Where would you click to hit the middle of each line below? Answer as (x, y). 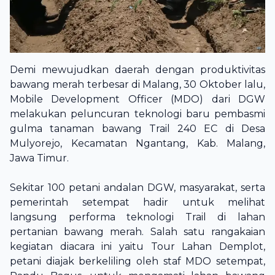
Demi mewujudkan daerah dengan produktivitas (137, 70)
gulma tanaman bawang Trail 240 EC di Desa (137, 129)
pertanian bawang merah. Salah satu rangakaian (137, 232)
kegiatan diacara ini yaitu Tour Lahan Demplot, (137, 246)
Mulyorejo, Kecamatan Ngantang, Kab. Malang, (137, 143)
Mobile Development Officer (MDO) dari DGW (137, 99)
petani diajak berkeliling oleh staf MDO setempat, (137, 261)
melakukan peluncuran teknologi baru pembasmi (137, 114)
